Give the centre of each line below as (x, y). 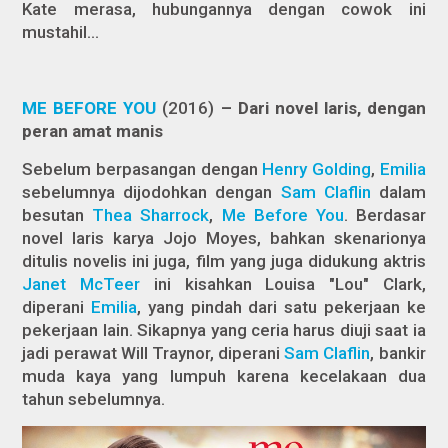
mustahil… (61, 31)
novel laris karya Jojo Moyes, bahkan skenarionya (224, 237)
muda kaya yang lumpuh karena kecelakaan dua (224, 375)
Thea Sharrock (151, 214)
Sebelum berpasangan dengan (142, 168)
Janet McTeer (81, 283)
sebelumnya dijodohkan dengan (151, 191)
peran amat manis (93, 130)
